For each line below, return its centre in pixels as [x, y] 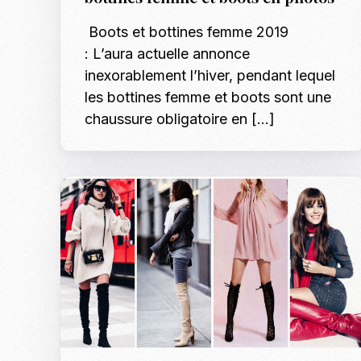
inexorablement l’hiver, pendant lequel [210, 75]
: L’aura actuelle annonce [168, 53]
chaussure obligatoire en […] [180, 118]
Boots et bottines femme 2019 [187, 31]
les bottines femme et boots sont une [208, 97]
